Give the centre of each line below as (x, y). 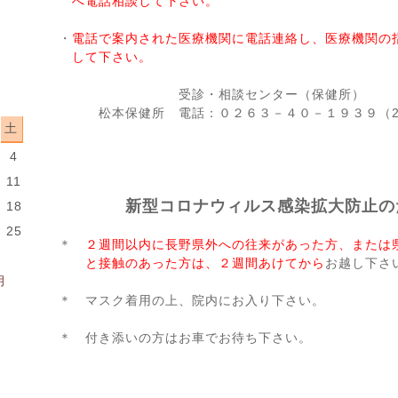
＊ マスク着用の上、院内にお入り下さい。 (191, 300)
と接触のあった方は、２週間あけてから (191, 263)
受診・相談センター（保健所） (211, 94)
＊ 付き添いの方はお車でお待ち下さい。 (185, 338)
